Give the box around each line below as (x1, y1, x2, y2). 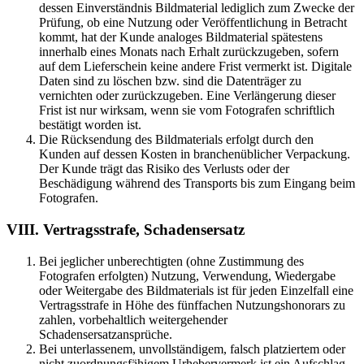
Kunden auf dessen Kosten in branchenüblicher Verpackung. (39, 147, 350, 162)
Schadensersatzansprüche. (39, 327, 172, 341)
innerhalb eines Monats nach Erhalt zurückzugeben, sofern (39, 45, 339, 59)
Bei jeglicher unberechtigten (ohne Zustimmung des (39, 253, 304, 268)
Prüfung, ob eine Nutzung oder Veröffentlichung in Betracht (39, 15, 347, 30)
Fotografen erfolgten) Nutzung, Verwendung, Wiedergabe (39, 268, 336, 283)
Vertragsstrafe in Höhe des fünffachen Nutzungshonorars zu (39, 297, 345, 312)
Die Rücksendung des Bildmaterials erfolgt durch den (39, 132, 314, 147)
